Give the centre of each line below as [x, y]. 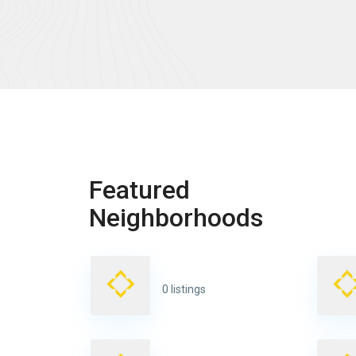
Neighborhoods [176, 217]
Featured [139, 190]
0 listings [184, 290]
